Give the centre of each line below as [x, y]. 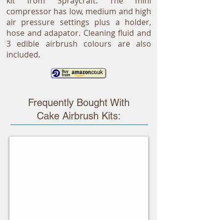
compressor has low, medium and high [79, 11]
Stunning [27, 153]
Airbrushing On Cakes [53, 143]
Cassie [23, 179]
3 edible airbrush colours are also [79, 44]
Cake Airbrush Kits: [79, 116]
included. [23, 55]
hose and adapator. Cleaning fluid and [79, 33]
